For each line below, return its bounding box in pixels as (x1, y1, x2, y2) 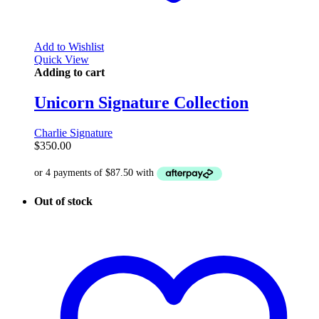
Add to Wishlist (34, 41, 104, 53)
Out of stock (34, 194, 93, 207)
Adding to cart (34, 66, 105, 79)
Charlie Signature (34, 127, 113, 140)
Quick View (34, 53, 89, 66)
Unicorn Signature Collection (34, 93, 249, 113)
